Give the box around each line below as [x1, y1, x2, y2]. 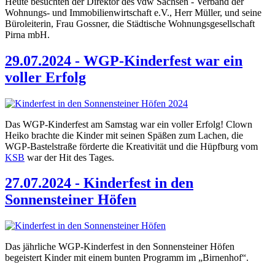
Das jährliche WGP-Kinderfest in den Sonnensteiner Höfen [5, 241, 234, 252]
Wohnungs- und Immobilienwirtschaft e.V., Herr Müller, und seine [5, 7, 261, 18]
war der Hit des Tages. [25, 152, 114, 163]
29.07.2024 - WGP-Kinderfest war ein [5, 52, 242, 69]
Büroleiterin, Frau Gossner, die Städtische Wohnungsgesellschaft [5, 18, 255, 29]
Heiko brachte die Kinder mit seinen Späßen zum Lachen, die [5, 130, 243, 141]
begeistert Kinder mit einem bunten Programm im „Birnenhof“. [5, 252, 249, 263]
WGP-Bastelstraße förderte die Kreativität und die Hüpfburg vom [5, 141, 258, 152]
